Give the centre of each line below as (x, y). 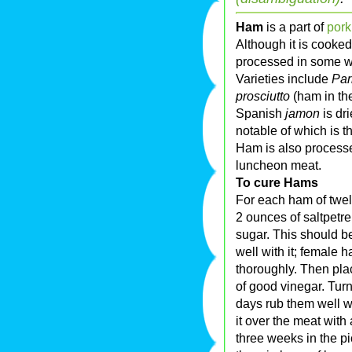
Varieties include (284, 79)
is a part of (295, 27)
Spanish (260, 114)
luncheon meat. (279, 165)
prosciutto (263, 96)
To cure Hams (277, 183)
